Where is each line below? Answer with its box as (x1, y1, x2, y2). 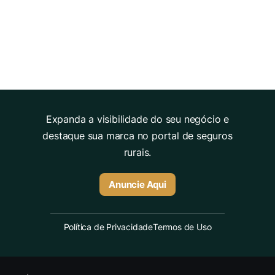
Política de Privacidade (63, 222, 153, 233)
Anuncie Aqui (109, 179, 166, 191)
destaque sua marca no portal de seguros (42, 130, 233, 142)
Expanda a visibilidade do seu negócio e (45, 113, 230, 126)
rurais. (123, 146, 152, 159)
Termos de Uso (153, 222, 212, 233)
